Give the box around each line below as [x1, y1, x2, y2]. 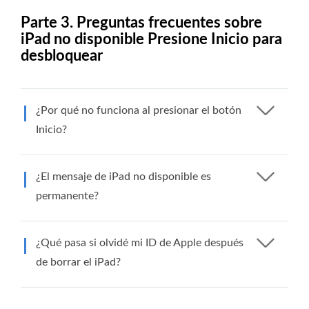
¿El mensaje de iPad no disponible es [36, 170, 211, 182]
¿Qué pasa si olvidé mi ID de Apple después [36, 237, 243, 248]
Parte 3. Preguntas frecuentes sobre [21, 14, 262, 30]
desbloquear [21, 48, 103, 63]
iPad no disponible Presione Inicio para [21, 31, 282, 47]
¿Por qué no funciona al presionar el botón [36, 104, 241, 116]
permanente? [36, 190, 99, 201]
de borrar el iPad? [36, 256, 121, 268]
